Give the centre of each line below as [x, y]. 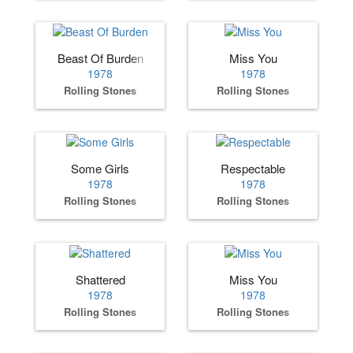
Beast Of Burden [100, 58]
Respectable [253, 169]
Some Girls [100, 169]
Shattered [100, 279]
